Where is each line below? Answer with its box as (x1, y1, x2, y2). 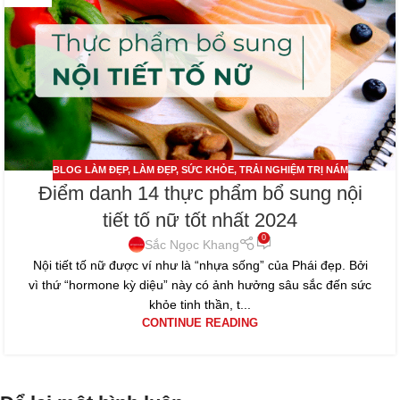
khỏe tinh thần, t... (149, 297, 251, 312)
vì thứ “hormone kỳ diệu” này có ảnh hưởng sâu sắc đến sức (29, 278, 371, 293)
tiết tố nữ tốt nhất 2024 (103, 208, 297, 231)
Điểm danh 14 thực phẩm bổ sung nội (37, 181, 362, 204)
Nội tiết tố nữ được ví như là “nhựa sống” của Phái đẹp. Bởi (32, 258, 368, 273)
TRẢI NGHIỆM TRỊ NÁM (238, 164, 348, 176)
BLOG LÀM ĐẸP (52, 164, 128, 176)
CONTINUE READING (142, 317, 258, 330)
